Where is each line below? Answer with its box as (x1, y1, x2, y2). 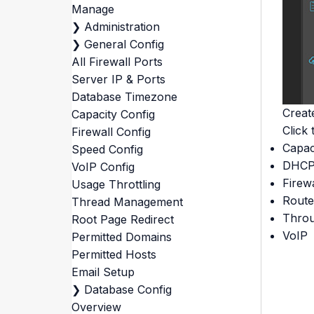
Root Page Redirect (71, 212, 174, 226)
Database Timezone (71, 90, 177, 104)
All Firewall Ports (71, 55, 163, 69)
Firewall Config (71, 125, 151, 139)
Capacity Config (71, 107, 155, 121)
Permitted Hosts (71, 247, 156, 261)
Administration (83, 20, 160, 34)
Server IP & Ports (71, 72, 165, 86)
